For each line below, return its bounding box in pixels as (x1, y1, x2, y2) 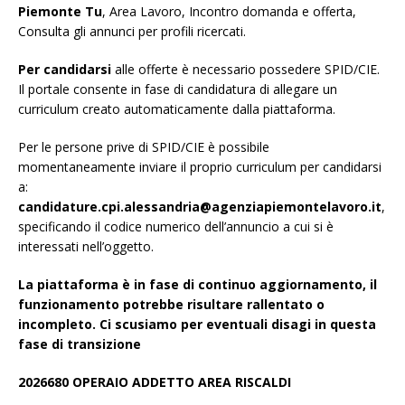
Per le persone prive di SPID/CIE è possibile (18, 138, 269, 156)
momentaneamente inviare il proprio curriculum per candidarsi (18, 158, 381, 176)
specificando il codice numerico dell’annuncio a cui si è (18, 218, 334, 236)
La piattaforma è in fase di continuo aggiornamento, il (18, 276, 377, 294)
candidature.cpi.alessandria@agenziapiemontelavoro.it (18, 198, 381, 216)
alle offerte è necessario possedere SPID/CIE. (115, 61, 380, 79)
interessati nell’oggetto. (18, 238, 154, 256)
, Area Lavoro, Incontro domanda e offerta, (102, 3, 356, 21)
